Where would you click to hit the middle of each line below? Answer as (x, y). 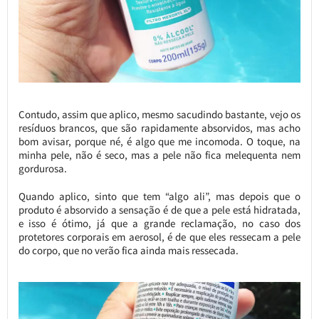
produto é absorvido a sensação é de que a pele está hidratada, (159, 210)
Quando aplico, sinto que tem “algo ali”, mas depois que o (159, 197)
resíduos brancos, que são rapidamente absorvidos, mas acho (159, 128)
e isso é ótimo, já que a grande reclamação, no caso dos (159, 224)
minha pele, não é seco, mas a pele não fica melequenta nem (159, 155)
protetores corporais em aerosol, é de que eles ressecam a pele (159, 237)
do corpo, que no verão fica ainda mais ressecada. (128, 251)
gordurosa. (42, 169)
